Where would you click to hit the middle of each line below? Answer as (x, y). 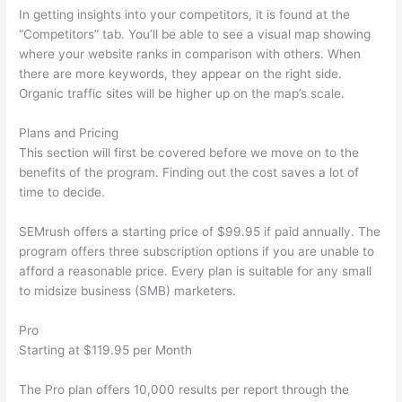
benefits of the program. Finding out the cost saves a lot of (189, 173)
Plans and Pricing (69, 133)
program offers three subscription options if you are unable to (197, 252)
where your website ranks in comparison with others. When (190, 54)
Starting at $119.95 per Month (106, 350)
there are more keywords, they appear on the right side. (181, 74)
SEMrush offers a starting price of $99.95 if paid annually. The (200, 232)
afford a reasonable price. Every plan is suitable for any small (196, 271)
